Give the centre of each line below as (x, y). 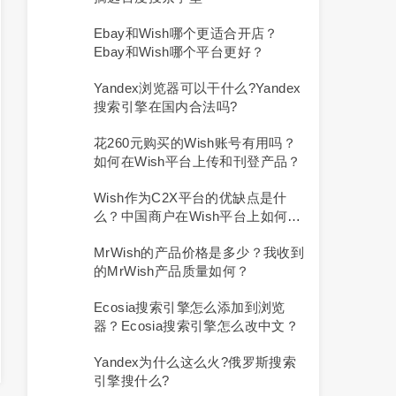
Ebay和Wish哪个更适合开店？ (186, 33)
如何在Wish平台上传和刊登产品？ (198, 161)
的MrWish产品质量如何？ (172, 271)
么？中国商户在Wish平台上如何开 (198, 216)
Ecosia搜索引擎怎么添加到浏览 (190, 307)
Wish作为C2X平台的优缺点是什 (190, 198)
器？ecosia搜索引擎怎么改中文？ (197, 326)
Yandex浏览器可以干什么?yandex (198, 88)
